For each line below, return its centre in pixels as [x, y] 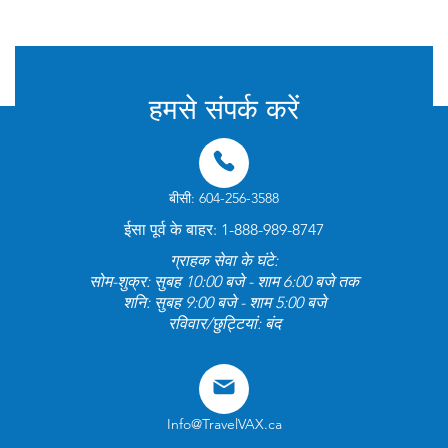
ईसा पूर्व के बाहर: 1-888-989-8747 [224, 230]
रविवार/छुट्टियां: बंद [224, 324]
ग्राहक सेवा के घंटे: [224, 261]
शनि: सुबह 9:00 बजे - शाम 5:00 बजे [224, 303]
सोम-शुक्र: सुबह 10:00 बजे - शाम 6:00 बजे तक [224, 282]
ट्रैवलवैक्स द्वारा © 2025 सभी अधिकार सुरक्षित [224, 16]
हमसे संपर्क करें [224, 112]
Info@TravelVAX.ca [224, 424]
